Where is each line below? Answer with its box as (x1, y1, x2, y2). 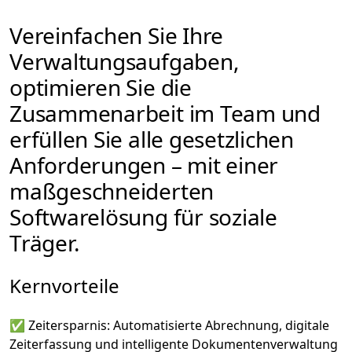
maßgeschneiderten (9, 175, 214, 206)
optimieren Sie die (9, 71, 192, 102)
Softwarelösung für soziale (9, 201, 277, 232)
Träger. (9, 227, 80, 258)
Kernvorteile (9, 272, 119, 299)
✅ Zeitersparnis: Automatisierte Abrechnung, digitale (9, 316, 329, 334)
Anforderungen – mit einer (9, 149, 279, 180)
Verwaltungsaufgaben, (9, 46, 240, 76)
